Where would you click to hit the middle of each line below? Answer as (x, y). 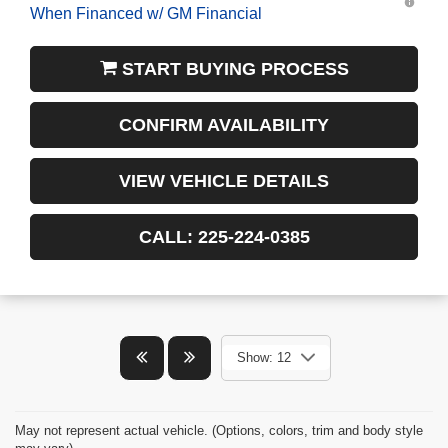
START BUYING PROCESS (232, 55)
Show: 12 (263, 344)
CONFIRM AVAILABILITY (224, 111)
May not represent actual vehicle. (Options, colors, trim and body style (219, 417)
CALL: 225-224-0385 (224, 223)
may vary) (44, 435)
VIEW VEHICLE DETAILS (224, 167)
